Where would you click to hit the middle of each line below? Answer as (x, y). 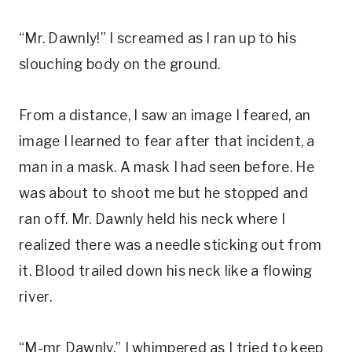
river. (35, 297)
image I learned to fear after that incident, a (167, 141)
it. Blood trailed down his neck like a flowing (166, 271)
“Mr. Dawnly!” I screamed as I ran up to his (158, 38)
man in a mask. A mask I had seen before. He (167, 167)
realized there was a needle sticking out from (170, 245)
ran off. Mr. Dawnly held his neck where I (152, 219)
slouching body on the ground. (120, 64)
